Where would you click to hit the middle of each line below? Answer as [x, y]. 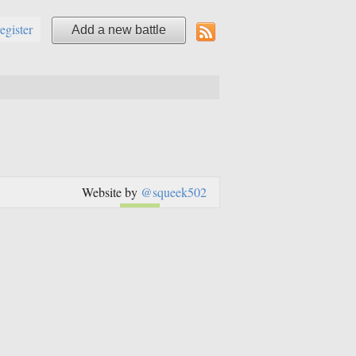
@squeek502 [174, 192]
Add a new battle [119, 30]
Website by [111, 192]
